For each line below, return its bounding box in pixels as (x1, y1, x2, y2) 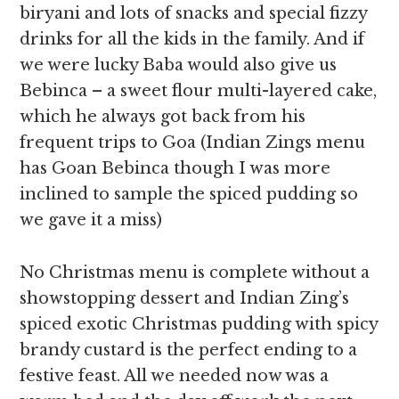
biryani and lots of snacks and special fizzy (20, 4, 368, 23)
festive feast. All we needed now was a (20, 366, 330, 386)
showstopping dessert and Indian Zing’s (20, 289, 350, 308)
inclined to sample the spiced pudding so (20, 184, 359, 204)
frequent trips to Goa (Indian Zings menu (20, 133, 366, 152)
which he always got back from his (20, 107, 306, 126)
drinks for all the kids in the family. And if (20, 29, 365, 49)
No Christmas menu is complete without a (20, 263, 370, 282)
